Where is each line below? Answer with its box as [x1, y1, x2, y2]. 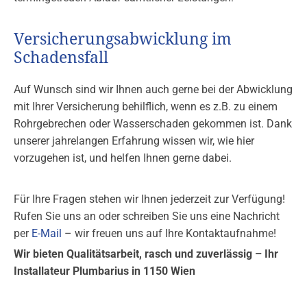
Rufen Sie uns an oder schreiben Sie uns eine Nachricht [14, 210, 280, 223]
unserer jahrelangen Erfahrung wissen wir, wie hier [14, 134, 254, 148]
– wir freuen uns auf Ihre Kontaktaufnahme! [62, 227, 276, 241]
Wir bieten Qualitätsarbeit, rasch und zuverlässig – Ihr [14, 247, 278, 261]
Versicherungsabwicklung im [14, 30, 232, 49]
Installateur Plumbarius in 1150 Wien [14, 265, 195, 278]
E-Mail [32, 227, 62, 241]
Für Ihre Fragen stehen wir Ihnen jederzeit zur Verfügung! [14, 193, 285, 206]
